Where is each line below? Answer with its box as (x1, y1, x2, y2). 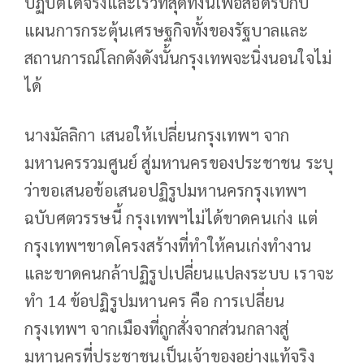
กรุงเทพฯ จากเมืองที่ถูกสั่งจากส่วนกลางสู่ (24, 317, 289, 339)
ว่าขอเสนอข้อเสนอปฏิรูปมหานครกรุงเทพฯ (24, 179, 307, 201)
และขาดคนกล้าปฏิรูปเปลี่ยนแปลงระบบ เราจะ (24, 262, 335, 284)
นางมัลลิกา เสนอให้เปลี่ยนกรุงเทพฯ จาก (24, 123, 290, 145)
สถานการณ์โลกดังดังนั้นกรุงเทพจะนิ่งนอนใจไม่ (24, 46, 332, 68)
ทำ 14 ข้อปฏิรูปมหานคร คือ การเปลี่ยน (24, 289, 285, 311)
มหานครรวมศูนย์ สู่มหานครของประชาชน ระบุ (24, 151, 334, 173)
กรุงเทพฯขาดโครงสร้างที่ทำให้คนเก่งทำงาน (24, 234, 312, 256)
